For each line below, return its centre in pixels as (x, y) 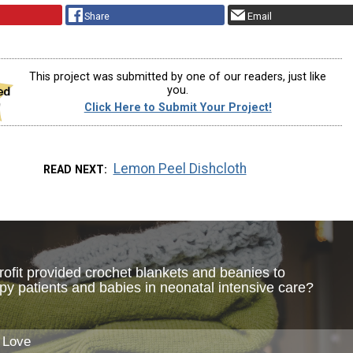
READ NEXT (74, 170)
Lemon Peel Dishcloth (180, 169)
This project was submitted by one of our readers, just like (178, 77)
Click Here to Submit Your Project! (178, 107)
